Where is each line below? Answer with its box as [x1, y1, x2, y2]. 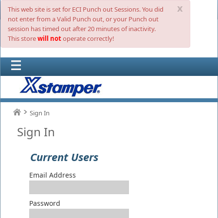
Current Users [30, 149, 98, 164]
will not [37, 34, 61, 43]
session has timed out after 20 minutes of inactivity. [8, 24, 156, 33]
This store [8, 34, 37, 43]
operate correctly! [61, 34, 114, 43]
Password [29, 199, 60, 208]
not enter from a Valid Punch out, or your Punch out [8, 15, 159, 23]
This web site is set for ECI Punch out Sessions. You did [8, 5, 163, 14]
